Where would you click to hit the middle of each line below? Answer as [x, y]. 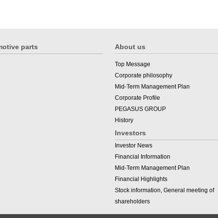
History [124, 120]
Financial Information [143, 156]
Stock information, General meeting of [164, 190]
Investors [130, 133]
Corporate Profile [137, 98]
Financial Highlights [141, 179]
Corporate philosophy [144, 75]
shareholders [132, 201]
